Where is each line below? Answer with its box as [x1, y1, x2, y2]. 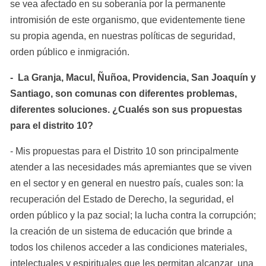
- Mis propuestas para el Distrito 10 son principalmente [10, 145, 239, 156]
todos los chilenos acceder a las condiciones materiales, [10, 242, 247, 252]
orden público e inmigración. [10, 46, 129, 57]
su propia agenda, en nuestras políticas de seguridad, [10, 30, 235, 41]
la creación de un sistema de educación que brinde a [10, 226, 232, 236]
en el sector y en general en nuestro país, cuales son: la [10, 178, 243, 188]
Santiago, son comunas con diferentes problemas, [10, 88, 237, 99]
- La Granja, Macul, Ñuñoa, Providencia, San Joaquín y [10, 72, 256, 83]
